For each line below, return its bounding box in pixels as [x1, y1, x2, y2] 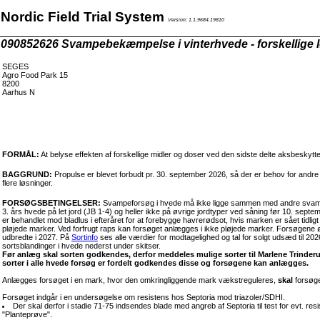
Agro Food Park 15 [2, 71, 68, 79]
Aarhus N [2, 88, 35, 96]
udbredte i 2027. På [2, 233, 71, 241]
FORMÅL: [2, 150, 39, 159]
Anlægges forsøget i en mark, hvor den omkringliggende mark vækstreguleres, [2, 276, 278, 284]
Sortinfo [71, 233, 98, 241]
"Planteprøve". [2, 310, 52, 319]
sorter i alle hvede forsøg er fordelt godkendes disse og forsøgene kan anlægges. [2, 259, 309, 267]
